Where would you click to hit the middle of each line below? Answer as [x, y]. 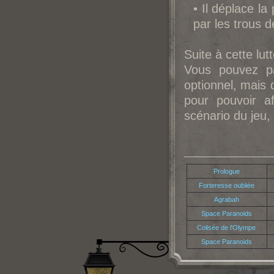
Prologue [227, 171]
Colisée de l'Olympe [227, 228]
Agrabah [227, 199]
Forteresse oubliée [227, 185]
